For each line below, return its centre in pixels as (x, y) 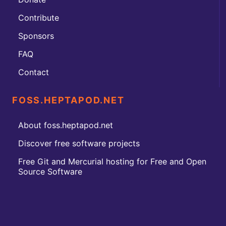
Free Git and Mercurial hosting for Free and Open (112, 161)
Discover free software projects (79, 143)
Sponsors (36, 36)
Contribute (39, 17)
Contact (34, 72)
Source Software (50, 171)
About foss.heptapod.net (66, 125)
